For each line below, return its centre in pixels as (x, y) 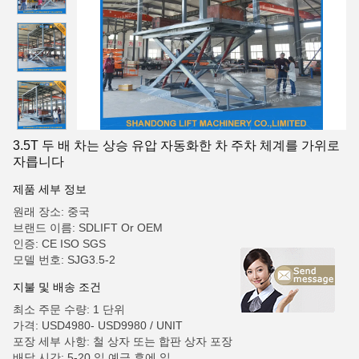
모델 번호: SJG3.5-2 (64, 260)
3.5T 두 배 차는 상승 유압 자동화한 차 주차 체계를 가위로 (176, 145)
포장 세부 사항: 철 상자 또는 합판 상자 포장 (123, 341)
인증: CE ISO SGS (59, 244)
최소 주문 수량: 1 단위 (69, 309)
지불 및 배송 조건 (57, 287)
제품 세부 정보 (50, 189)
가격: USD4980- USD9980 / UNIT (98, 325)
